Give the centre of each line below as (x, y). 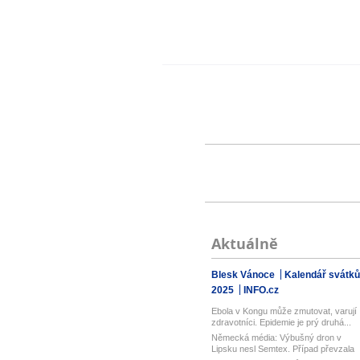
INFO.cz (261, 290)
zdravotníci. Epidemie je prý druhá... (281, 322)
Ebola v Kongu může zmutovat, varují (284, 311)
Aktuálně (244, 244)
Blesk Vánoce (244, 275)
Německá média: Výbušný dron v (276, 337)
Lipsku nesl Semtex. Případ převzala (282, 349)
